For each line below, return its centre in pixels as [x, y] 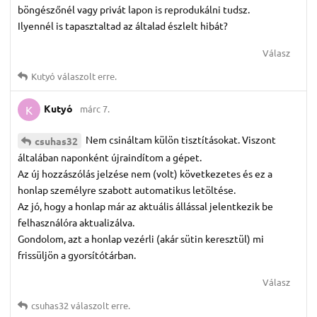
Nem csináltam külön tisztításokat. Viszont [180, 140]
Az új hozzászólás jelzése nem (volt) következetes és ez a [145, 174]
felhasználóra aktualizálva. [76, 223]
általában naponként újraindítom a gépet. [110, 157]
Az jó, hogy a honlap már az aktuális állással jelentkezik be [145, 206]
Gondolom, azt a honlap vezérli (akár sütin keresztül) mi [141, 239]
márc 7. [95, 109]
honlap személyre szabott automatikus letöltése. [127, 190]
